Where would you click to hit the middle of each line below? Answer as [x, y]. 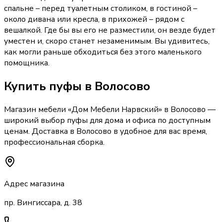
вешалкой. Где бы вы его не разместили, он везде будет [110, 30]
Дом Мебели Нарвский [115, 110]
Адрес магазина [34, 184]
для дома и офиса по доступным [149, 121]
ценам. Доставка [37, 132]
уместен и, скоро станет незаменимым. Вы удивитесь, [107, 41]
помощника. [27, 63]
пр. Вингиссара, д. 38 [43, 203]
